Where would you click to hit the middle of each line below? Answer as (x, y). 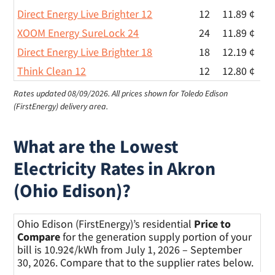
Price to (213, 224)
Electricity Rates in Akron (115, 168)
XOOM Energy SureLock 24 (78, 33)
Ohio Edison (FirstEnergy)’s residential (106, 224)
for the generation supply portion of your (156, 237)
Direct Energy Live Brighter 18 (85, 52)
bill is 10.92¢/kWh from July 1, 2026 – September (130, 250)
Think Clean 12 (52, 71)
